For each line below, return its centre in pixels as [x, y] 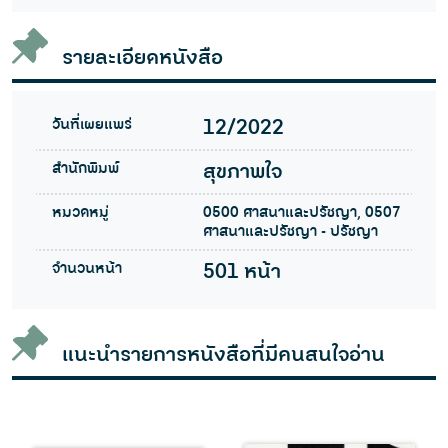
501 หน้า [241, 272]
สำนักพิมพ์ [85, 169]
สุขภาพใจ [242, 172]
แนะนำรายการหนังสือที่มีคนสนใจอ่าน [223, 355]
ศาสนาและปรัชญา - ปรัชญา [290, 232]
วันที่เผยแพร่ [92, 125]
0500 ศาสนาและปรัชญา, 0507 [301, 213]
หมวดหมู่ [80, 213]
